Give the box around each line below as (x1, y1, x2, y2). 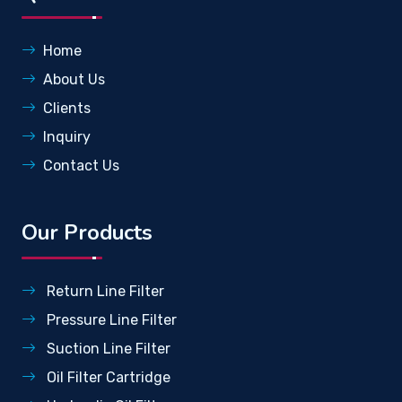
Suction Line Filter (43, 340, 170, 358)
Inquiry (43, 128, 91, 146)
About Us (43, 71, 105, 89)
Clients (43, 100, 91, 118)
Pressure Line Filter (43, 311, 177, 329)
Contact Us (43, 157, 119, 175)
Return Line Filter (43, 283, 164, 301)
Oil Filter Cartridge (43, 369, 170, 387)
